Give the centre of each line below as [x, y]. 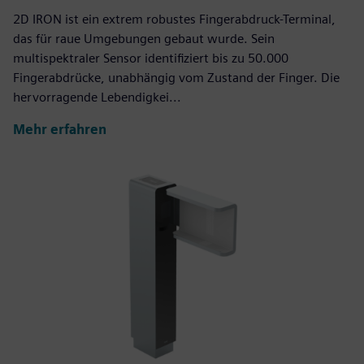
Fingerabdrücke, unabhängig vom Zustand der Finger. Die [176, 77]
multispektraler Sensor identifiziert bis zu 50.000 [151, 58]
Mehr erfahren [60, 130]
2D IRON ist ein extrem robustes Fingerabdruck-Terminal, [174, 19]
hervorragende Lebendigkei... [97, 97]
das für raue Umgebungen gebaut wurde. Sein [144, 38]
